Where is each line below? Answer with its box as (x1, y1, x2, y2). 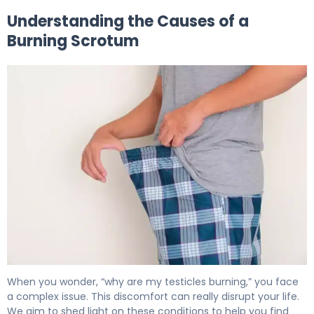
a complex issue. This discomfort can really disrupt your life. (7, 289, 299, 303)
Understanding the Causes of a (7, 10, 249, 32)
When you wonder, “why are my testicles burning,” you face (7, 274, 299, 289)
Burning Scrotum (7, 29, 139, 52)
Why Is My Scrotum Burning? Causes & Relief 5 (6, 264, 259, 280)
